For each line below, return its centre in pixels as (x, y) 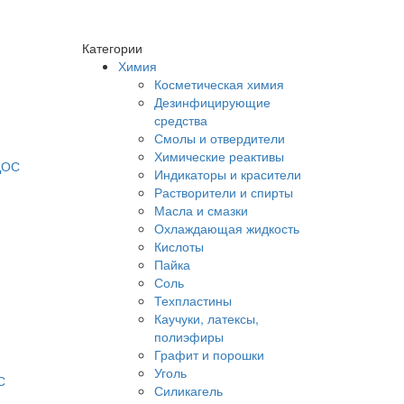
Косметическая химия (219, 84)
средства (181, 120)
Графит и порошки (209, 354)
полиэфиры (189, 336)
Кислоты (179, 246)
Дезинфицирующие (212, 102)
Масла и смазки (201, 210)
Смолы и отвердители (220, 138)
